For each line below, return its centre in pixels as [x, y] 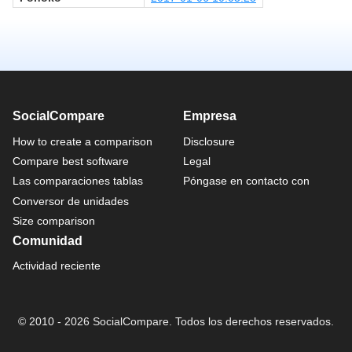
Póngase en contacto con [246, 181]
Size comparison [54, 221]
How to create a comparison [82, 141]
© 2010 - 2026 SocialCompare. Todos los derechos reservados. [176, 321]
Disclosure [209, 141]
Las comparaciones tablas [78, 181]
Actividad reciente [57, 266]
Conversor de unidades [71, 201]
